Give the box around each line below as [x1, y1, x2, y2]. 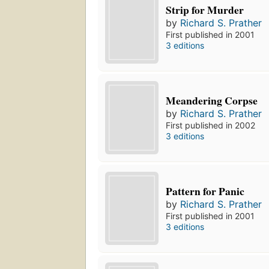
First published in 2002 [166, 119, 256, 130]
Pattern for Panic [166, 183, 245, 199]
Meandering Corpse [166, 92, 258, 108]
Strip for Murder [166, 1, 244, 17]
